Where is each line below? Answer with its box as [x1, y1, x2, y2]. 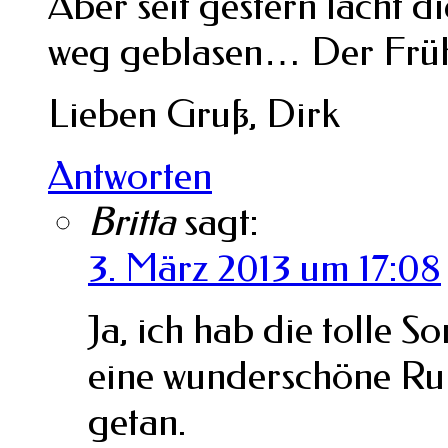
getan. [88, 398, 186, 445]
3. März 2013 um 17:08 [88, 244, 441, 291]
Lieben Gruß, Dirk [48, 90, 340, 137]
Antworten [48, 152, 212, 199]
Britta [88, 198, 175, 245]
